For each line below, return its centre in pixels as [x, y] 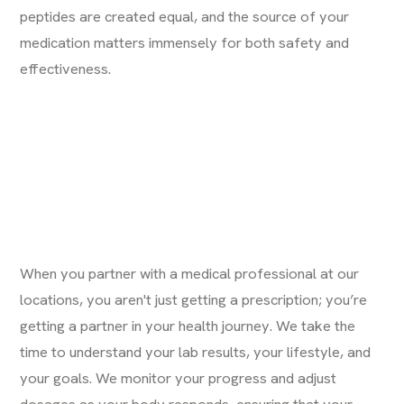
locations [50, 299]
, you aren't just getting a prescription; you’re [224, 299]
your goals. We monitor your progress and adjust [179, 377]
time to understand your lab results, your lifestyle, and [196, 351]
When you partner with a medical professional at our [190, 273]
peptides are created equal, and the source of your [185, 16]
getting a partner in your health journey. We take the [188, 325]
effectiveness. [66, 68]
